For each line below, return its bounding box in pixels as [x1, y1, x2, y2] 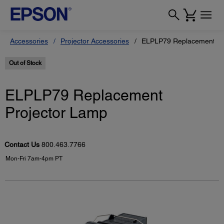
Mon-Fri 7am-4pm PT [5, 155, 62, 162]
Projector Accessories [60, 37, 129, 45]
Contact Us [4, 140, 41, 149]
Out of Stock [9, 59, 41, 66]
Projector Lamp [5, 104, 107, 122]
